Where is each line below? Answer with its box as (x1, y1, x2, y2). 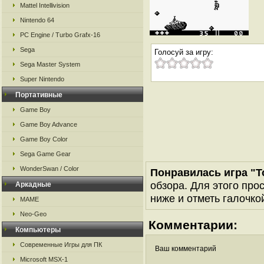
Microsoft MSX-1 (20, 256, 68, 263)
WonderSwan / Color (20, 165, 79, 172)
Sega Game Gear (20, 150, 71, 157)
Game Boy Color (20, 136, 68, 143)
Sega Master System (20, 61, 80, 68)
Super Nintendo (20, 75, 64, 82)
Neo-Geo (20, 210, 47, 217)
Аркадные (15, 180, 51, 189)
